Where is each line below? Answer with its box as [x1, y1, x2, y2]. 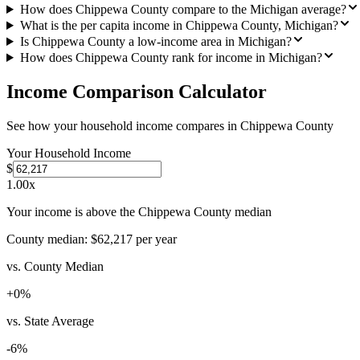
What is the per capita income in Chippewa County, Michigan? [19, 18, 338, 32]
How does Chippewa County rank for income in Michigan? [19, 51, 322, 64]
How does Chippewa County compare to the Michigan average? [19, 2, 346, 16]
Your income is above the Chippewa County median [6, 204, 272, 219]
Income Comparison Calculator [6, 80, 267, 102]
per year [133, 231, 177, 246]
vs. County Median [6, 259, 104, 273]
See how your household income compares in [6, 118, 240, 133]
